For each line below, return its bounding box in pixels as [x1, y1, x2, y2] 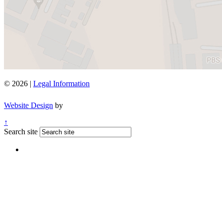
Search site [4, 127, 38, 136]
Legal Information [33, 79, 90, 88]
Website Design [4, 101, 53, 110]
